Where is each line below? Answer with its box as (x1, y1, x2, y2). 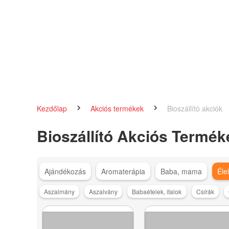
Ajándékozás (44, 166, 86, 177)
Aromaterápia (101, 166, 145, 177)
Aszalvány (89, 187, 118, 196)
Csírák (196, 187, 214, 196)
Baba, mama (160, 166, 202, 177)
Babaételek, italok (132, 187, 182, 196)
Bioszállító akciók (167, 103, 222, 113)
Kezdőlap (37, 103, 69, 113)
